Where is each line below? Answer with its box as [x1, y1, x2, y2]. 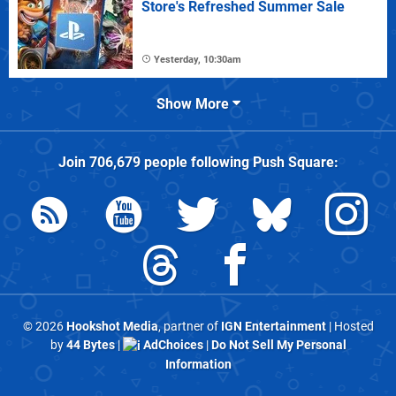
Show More [156, 95, 232, 112]
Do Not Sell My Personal [210, 337, 346, 353]
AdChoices [140, 337, 203, 353]
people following [140, 153, 253, 171]
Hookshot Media [65, 318, 158, 334]
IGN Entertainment [220, 318, 326, 334]
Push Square [252, 153, 334, 171]
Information [164, 356, 232, 372]
